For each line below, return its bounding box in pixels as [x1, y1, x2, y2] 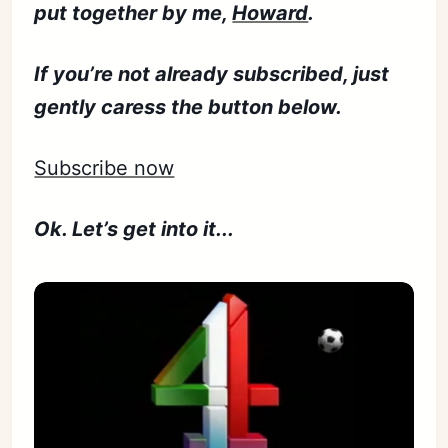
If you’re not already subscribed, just [34, 61, 390, 86]
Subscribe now [34, 155, 175, 180]
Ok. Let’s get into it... [34, 216, 235, 241]
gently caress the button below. [34, 94, 343, 119]
